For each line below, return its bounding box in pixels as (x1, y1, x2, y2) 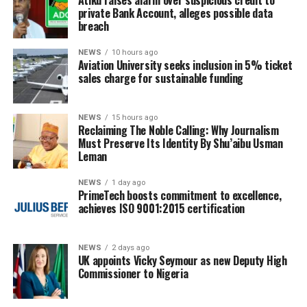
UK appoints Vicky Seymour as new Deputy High (77, 251, 287, 269)
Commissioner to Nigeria (77, 265, 188, 282)
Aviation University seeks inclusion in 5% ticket (77, 56, 293, 73)
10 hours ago (111, 47, 158, 57)
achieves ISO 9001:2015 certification (77, 199, 245, 217)
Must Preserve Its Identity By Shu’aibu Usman (77, 134, 283, 151)
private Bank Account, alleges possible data (77, 4, 273, 21)
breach (77, 17, 109, 34)
